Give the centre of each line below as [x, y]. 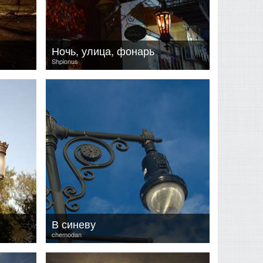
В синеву [74, 224]
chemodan [67, 234]
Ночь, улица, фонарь [103, 50]
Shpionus [65, 61]
